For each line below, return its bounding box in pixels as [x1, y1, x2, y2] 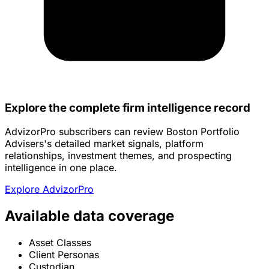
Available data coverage [5, 207, 174, 225]
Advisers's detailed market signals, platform [5, 138, 204, 150]
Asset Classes [29, 237, 91, 249]
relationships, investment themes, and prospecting [5, 150, 232, 162]
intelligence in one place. [5, 162, 117, 174]
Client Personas [29, 249, 99, 261]
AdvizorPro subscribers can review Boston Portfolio [5, 125, 240, 138]
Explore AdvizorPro [5, 183, 94, 196]
